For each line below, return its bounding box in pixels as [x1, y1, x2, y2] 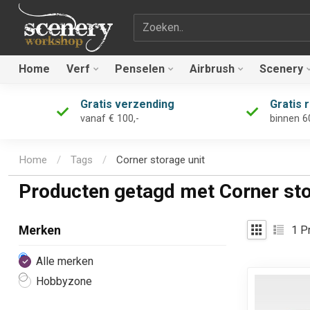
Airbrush [190, 62, 235, 75]
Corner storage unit [116, 154, 205, 167]
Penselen [115, 62, 165, 75]
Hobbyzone [36, 275, 92, 289]
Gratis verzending [80, 98, 174, 111]
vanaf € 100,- [80, 113, 139, 125]
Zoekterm [132, 15, 180, 28]
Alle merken [36, 255, 93, 268]
